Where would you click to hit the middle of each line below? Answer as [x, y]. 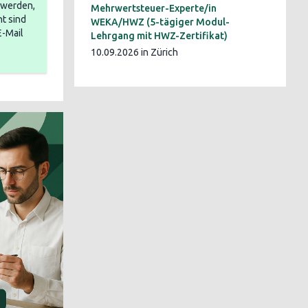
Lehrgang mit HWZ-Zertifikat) [159, 36]
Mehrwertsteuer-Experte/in [154, 8]
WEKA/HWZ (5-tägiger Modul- [160, 22]
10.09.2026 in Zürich [134, 52]
